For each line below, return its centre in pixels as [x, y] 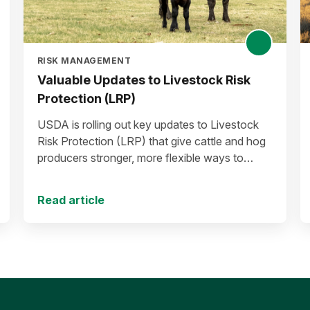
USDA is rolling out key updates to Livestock [148, 125]
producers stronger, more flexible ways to [140, 158]
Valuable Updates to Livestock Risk [144, 80]
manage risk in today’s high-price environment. [153, 174]
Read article [71, 200]
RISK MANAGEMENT [84, 61]
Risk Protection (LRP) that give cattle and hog [152, 141]
